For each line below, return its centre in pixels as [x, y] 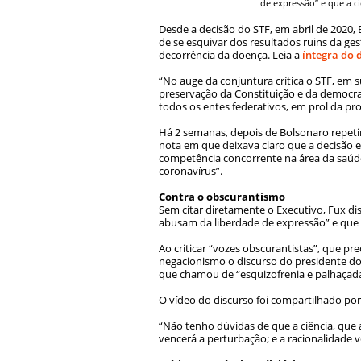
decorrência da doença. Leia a [230, 54]
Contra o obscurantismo [222, 196]
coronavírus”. [191, 170]
